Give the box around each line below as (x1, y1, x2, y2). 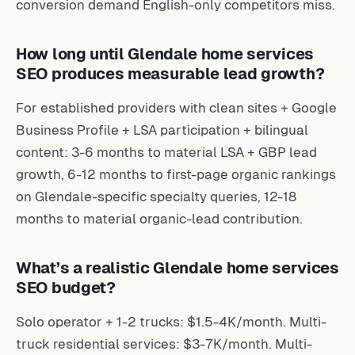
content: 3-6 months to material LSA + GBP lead (16, 143, 317, 160)
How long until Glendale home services (16, 44, 314, 63)
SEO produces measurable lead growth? (16, 64, 325, 82)
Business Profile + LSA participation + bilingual (16, 121, 308, 138)
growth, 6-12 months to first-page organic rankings (16, 166, 336, 182)
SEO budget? (16, 278, 116, 296)
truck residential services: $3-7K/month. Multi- (16, 335, 312, 352)
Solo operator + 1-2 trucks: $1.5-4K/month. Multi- (16, 313, 326, 330)
